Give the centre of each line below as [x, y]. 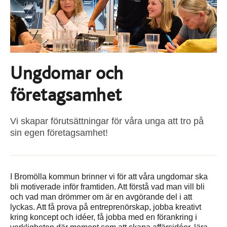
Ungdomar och [67, 74]
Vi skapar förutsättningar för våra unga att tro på [107, 121]
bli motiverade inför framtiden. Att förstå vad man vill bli [107, 187]
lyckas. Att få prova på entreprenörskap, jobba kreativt [106, 207]
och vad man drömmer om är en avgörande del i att [101, 197]
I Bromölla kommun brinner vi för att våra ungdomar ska [109, 177]
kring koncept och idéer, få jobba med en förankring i [104, 217]
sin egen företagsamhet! [59, 133]
